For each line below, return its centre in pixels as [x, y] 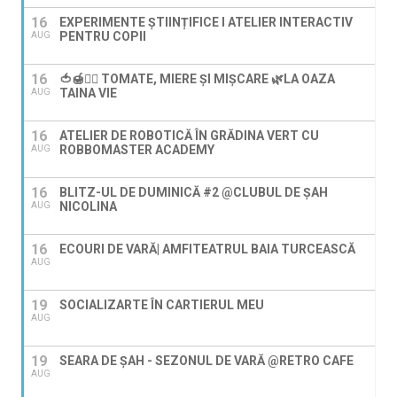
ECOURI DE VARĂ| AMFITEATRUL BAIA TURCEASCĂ [207, 249]
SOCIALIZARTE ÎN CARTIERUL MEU [162, 304]
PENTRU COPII [103, 36]
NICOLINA [88, 206]
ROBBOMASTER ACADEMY [137, 149]
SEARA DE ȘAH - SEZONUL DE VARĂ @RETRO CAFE [206, 360]
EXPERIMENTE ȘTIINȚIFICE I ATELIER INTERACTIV [206, 22]
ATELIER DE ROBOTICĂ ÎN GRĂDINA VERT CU [189, 135]
